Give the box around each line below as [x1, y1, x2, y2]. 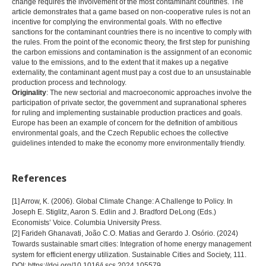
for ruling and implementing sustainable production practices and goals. [12, 108, 242, 117]
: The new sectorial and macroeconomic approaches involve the [46, 88, 252, 97]
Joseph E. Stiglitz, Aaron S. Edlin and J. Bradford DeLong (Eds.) [12, 207, 216, 216]
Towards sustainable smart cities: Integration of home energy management [12, 239, 251, 248]
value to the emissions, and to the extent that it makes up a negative [12, 58, 229, 66]
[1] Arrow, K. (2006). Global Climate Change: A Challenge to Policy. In [12, 197, 233, 205]
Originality [12, 88, 46, 97]
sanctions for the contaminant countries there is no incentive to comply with [12, 27, 252, 36]
